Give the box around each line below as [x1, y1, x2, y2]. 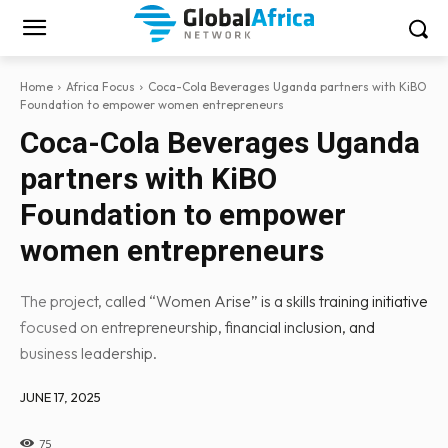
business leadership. [20, 343, 157, 363]
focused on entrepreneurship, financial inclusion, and [20, 317, 375, 337]
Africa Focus [66, 79, 135, 94]
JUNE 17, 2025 [20, 388, 101, 405]
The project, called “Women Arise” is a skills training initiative [20, 291, 428, 311]
